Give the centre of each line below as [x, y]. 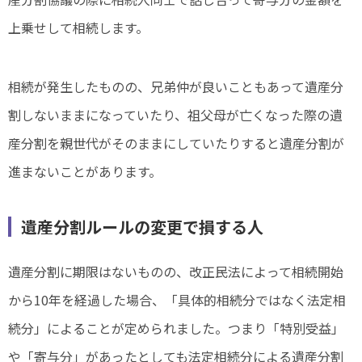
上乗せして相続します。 [78, 28]
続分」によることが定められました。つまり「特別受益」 [176, 328]
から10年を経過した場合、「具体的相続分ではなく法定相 [177, 300]
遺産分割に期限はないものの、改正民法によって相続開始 [176, 272]
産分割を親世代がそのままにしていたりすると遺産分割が [176, 143]
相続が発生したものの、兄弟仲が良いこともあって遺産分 [176, 87]
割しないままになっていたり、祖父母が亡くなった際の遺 [175, 115]
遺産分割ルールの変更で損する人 [142, 227]
